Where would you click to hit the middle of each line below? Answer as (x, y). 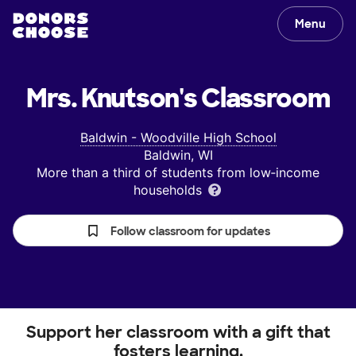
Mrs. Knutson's (112, 99)
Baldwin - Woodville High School (178, 137)
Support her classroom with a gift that (178, 332)
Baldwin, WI (178, 155)
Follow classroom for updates (190, 231)
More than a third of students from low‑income (178, 172)
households (169, 190)
